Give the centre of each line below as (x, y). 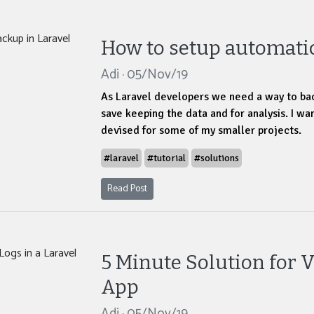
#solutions (217, 158)
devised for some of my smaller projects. (201, 131)
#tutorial (166, 158)
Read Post (127, 189)
